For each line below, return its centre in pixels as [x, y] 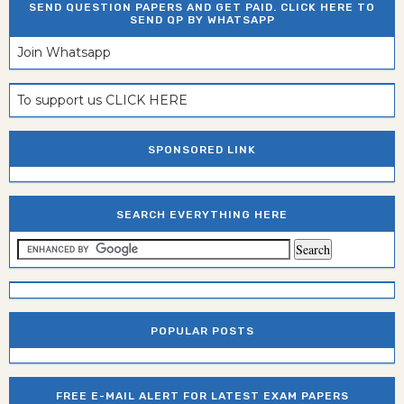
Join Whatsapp [64, 52]
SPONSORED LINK [202, 149]
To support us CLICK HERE [102, 100]
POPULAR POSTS [202, 331]
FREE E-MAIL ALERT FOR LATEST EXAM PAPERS [202, 395]
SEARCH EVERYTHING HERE [202, 214]
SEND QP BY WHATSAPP [202, 19]
